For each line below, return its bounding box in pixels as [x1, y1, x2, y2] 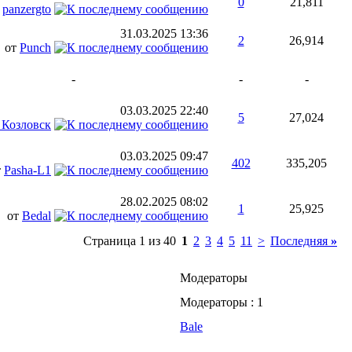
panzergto [2, 2, 51, 16]
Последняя [270, 234, 331, 247]
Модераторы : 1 [180, 295, 263, 309]
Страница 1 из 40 [83, 234, 176, 247]
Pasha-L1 [4, 163, 51, 177]
